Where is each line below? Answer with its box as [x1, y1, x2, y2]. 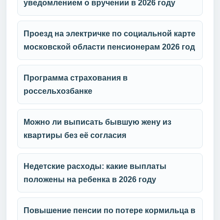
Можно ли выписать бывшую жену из [24, 117, 171, 126]
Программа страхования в [24, 73, 128, 82]
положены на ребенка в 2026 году [24, 175, 156, 184]
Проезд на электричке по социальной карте [24, 29, 195, 38]
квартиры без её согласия [24, 131, 126, 139]
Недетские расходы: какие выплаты [24, 162, 166, 170]
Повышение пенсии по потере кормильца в [24, 206, 195, 215]
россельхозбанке [24, 86, 92, 95]
